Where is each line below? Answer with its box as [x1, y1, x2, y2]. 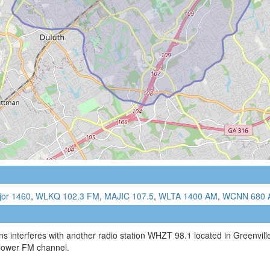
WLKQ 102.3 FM [36, 189, 99, 202]
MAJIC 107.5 [104, 189, 154, 202]
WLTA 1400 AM [159, 189, 218, 202]
